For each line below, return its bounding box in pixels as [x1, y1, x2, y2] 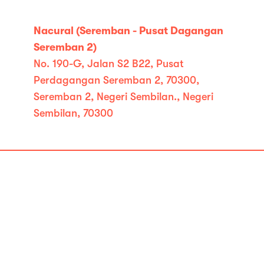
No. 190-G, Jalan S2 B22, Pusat [34, 58, 184, 70]
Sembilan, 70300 [34, 107, 114, 119]
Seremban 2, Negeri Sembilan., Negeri [34, 91, 214, 103]
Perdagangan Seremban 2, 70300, [34, 74, 200, 86]
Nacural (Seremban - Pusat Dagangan [34, 25, 224, 37]
